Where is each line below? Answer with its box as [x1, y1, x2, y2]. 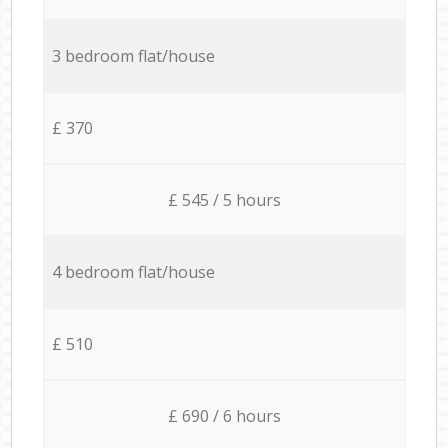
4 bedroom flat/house [51, 260, 215, 283]
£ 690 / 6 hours [167, 404, 281, 427]
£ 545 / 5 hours [167, 188, 281, 211]
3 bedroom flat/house [51, 44, 215, 67]
